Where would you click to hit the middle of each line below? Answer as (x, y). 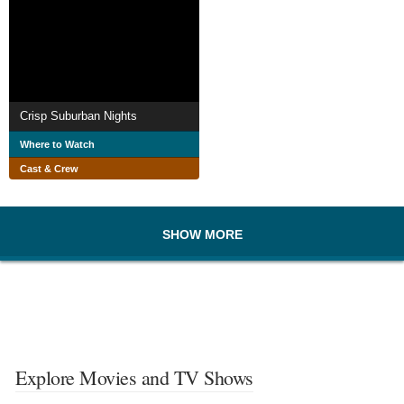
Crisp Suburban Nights (78, 116)
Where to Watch (57, 145)
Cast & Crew (49, 169)
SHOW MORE (202, 235)
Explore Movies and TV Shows (134, 378)
